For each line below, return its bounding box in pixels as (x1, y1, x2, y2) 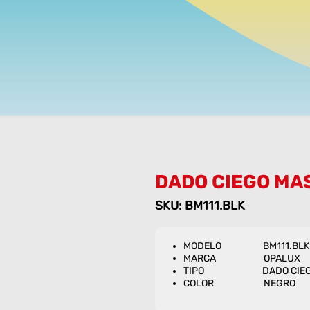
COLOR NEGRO (183, 277, 295, 290)
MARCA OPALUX (183, 253, 300, 265)
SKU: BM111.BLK (154, 199, 245, 213)
